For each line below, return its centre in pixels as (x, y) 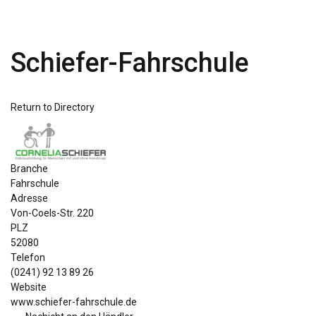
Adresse (29, 198)
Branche (29, 169)
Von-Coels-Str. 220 (52, 213)
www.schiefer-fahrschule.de (74, 302)
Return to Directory (53, 107)
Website (29, 287)
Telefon (28, 257)
